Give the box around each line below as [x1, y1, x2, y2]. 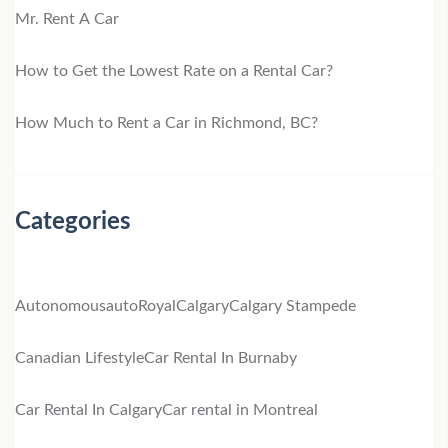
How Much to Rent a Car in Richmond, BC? [15, 115, 318, 131]
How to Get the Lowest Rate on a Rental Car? [15, 63, 333, 79]
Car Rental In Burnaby [144, 350, 297, 366]
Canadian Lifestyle [15, 350, 144, 366]
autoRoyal [106, 298, 176, 314]
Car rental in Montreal [162, 402, 318, 418]
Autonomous [15, 298, 106, 314]
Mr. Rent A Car [15, 11, 119, 27]
